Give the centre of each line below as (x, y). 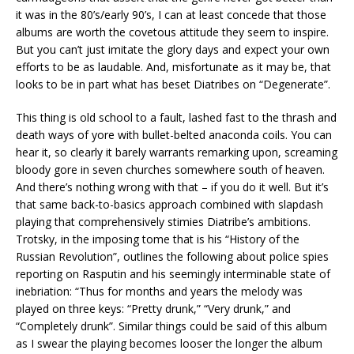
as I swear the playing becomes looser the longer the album (169, 344)
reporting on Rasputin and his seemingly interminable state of (173, 274)
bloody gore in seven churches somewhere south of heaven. (170, 170)
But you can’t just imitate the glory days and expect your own (173, 50)
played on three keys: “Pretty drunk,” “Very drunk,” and (153, 309)
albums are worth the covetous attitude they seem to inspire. (172, 32)
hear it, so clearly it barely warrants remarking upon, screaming (177, 153)
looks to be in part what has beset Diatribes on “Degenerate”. (173, 85)
